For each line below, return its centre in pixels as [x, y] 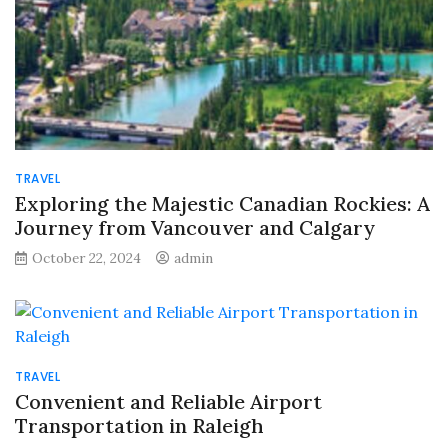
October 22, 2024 [86, 258]
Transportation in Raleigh [139, 426]
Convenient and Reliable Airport [168, 402]
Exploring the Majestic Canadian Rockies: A [222, 204]
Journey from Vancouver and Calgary [195, 228]
